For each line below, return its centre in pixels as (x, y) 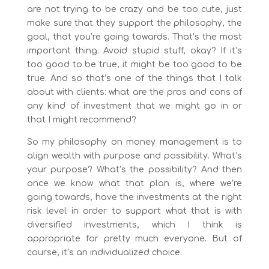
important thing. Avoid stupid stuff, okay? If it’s (134, 51)
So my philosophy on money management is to (134, 142)
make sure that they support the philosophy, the (134, 23)
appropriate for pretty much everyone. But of (134, 239)
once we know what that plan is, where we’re (134, 184)
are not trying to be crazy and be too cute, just (134, 10)
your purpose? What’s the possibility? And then (134, 170)
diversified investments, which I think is (134, 225)
